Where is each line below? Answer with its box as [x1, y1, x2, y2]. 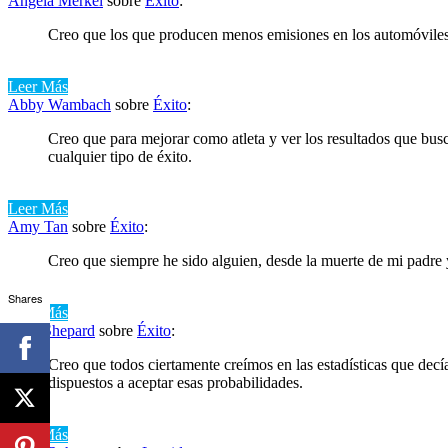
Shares [7, 289, 43, 306]
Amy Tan [8, 217, 68, 235]
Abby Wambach [8, 95, 111, 113]
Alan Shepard [8, 321, 95, 339]
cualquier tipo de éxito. [48, 147, 192, 165]
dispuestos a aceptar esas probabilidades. [48, 373, 303, 391]
